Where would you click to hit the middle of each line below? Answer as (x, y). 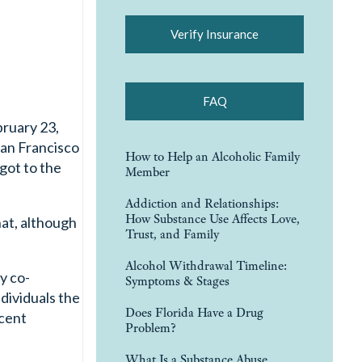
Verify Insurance (215, 34)
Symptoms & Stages (177, 280)
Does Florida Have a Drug (194, 312)
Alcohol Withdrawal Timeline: (206, 265)
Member (147, 171)
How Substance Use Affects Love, (213, 218)
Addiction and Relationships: (202, 203)
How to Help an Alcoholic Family (213, 156)
